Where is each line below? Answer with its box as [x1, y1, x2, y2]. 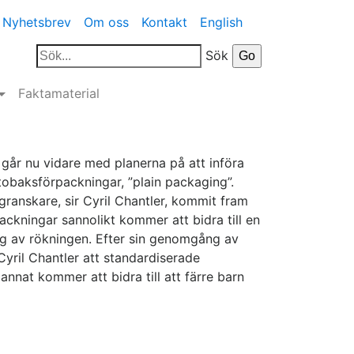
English [200, 14, 243, 30]
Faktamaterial [17, 85, 100, 101]
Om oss [84, 14, 129, 30]
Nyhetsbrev [2, 14, 71, 30]
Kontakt [141, 14, 187, 30]
